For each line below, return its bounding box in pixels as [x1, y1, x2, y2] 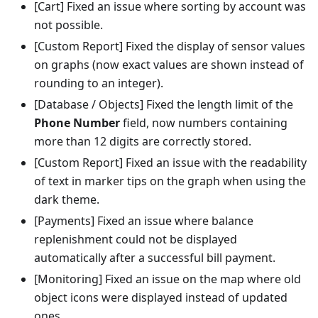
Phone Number [34, 115, 120, 131]
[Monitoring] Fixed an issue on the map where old [34, 271, 301, 287]
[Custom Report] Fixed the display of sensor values [34, 38, 305, 54]
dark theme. [34, 192, 99, 207]
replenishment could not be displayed [34, 231, 237, 247]
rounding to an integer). [34, 75, 163, 91]
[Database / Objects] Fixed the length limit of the [34, 97, 293, 112]
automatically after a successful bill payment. [34, 250, 275, 265]
